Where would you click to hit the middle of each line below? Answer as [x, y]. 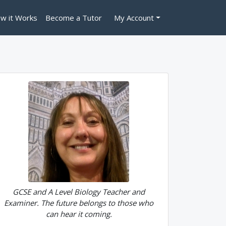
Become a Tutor [74, 18]
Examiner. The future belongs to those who [79, 203]
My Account [134, 18]
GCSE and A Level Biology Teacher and [79, 192]
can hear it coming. [79, 214]
